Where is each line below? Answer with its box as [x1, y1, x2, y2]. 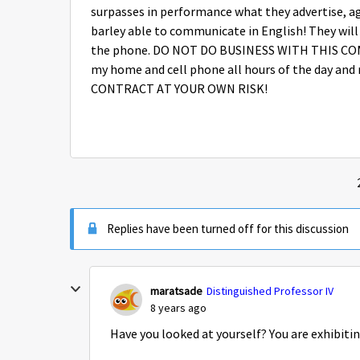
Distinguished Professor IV [207, 284, 333, 298]
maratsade [150, 284, 202, 298]
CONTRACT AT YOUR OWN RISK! [91, 81, 268, 97]
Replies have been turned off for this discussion [107, 221, 349, 236]
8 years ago [150, 301, 207, 315]
